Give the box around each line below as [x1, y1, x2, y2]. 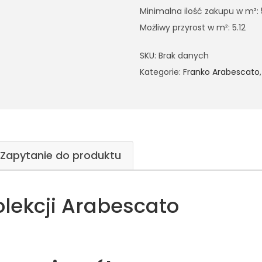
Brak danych [158, 50, 209, 61]
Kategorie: [140, 66, 183, 78]
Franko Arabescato [183, 66, 260, 78]
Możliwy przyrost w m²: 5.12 [140, 22, 246, 33]
